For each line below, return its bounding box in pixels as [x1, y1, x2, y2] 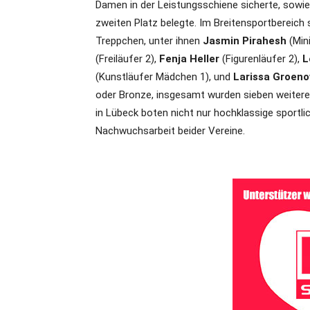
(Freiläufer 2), [95, 53, 159, 66]
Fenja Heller [159, 53, 219, 66]
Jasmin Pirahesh [203, 35, 289, 48]
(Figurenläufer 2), [219, 53, 302, 66]
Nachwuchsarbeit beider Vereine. [95, 125, 245, 138]
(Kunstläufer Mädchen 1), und [95, 71, 233, 84]
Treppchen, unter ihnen [95, 35, 203, 48]
